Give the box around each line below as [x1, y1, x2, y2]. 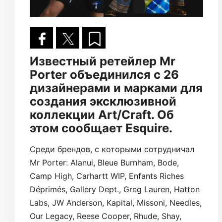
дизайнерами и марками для [30, 81, 203, 95]
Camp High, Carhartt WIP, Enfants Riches [30, 171, 184, 181]
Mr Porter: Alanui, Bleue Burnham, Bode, [30, 158, 179, 167]
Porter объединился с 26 [30, 67, 179, 82]
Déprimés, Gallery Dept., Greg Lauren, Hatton [30, 184, 200, 194]
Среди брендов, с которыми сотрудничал [30, 144, 194, 154]
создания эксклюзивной [30, 94, 176, 109]
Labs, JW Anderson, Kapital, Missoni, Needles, [30, 198, 202, 208]
